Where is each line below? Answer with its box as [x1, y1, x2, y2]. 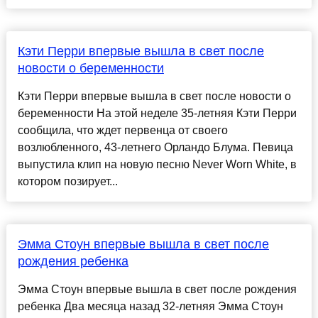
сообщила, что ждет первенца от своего [17, 124, 228, 137]
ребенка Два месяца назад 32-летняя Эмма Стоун [17, 300, 283, 313]
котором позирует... [17, 175, 118, 188]
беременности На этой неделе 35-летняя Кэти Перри [17, 107, 297, 120]
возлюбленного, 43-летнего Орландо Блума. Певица [17, 141, 293, 154]
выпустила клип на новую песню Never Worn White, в [17, 158, 297, 171]
